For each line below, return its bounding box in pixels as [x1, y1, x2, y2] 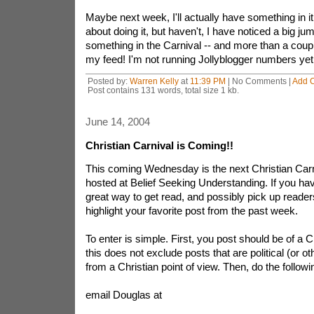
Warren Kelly [129, 76, 179, 86]
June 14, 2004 [85, 116, 150, 128]
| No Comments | [225, 76, 292, 86]
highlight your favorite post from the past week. [85, 205, 298, 217]
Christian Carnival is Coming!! [85, 139, 233, 151]
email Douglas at [85, 289, 162, 301]
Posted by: [87, 76, 130, 86]
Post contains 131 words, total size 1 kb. [87, 86, 239, 95]
